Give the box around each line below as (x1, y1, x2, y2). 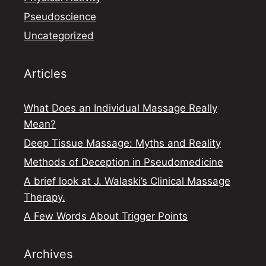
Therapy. (24, 191, 65, 203)
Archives (24, 246, 72, 261)
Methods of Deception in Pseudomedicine (24, 156, 223, 168)
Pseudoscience (24, 10, 96, 23)
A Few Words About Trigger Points (24, 210, 188, 222)
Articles (24, 66, 66, 81)
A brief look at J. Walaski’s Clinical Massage (24, 175, 230, 187)
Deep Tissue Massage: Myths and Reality (24, 137, 221, 149)
